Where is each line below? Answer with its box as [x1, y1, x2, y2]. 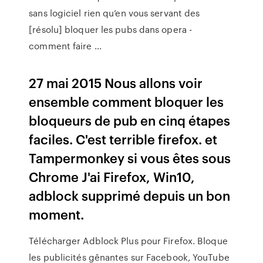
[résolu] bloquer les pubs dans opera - [29, 23, 193, 36]
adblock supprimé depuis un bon [29, 186, 231, 204]
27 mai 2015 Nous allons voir [29, 73, 203, 92]
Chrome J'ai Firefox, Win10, [29, 167, 195, 186]
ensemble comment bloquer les [29, 92, 224, 110]
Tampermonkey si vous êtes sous [29, 149, 231, 167]
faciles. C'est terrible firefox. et [29, 130, 218, 148]
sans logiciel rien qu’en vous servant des [29, 6, 200, 19]
